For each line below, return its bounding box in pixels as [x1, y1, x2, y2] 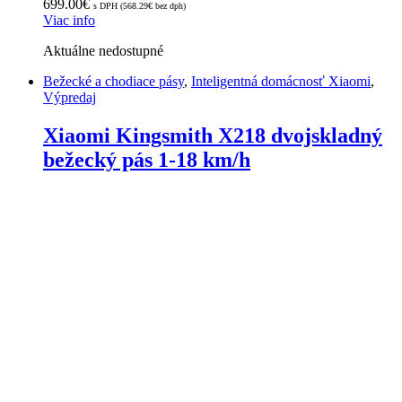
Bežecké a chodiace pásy [43, 74, 184, 90]
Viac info [43, 13, 95, 29]
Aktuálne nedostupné [43, 43, 163, 59]
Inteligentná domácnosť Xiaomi [191, 74, 371, 90]
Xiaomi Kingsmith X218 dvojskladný [43, 124, 382, 148]
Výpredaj [43, 90, 96, 106]
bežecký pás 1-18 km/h [43, 148, 250, 172]
